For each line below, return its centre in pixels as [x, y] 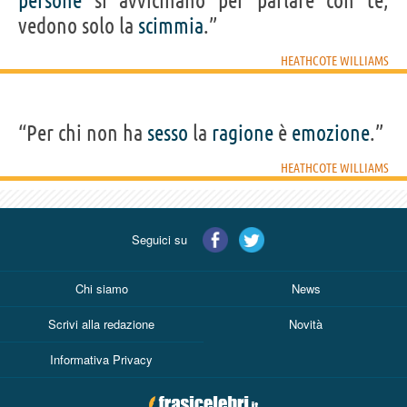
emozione [331, 134]
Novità [306, 324]
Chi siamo [101, 289]
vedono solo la [78, 26]
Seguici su [159, 240]
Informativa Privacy [101, 360]
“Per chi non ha [83, 134]
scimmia [171, 26]
